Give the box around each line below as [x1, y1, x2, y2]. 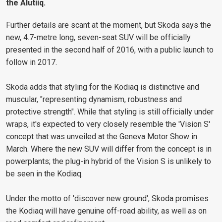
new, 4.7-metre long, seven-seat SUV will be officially [6, 32, 191, 42]
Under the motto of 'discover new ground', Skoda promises [6, 193, 209, 203]
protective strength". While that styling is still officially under [6, 107, 214, 116]
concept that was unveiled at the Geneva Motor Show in [6, 131, 197, 141]
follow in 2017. [6, 57, 57, 67]
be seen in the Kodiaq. [6, 168, 83, 178]
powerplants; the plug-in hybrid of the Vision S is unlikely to [6, 156, 211, 166]
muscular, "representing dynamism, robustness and [6, 94, 182, 104]
